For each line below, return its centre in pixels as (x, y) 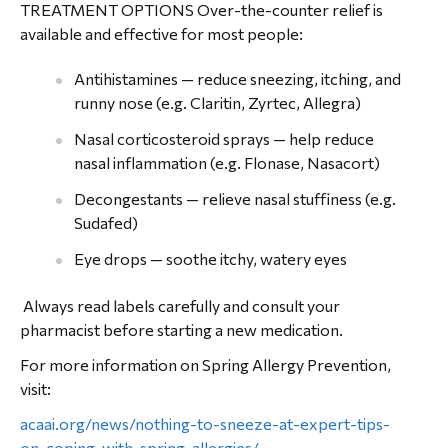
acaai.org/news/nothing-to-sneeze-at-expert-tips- (205, 423)
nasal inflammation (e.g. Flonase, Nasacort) (227, 162)
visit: (35, 388)
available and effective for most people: (161, 33)
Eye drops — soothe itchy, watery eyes (210, 258)
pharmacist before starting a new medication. (181, 329)
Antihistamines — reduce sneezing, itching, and (237, 78)
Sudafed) (106, 222)
